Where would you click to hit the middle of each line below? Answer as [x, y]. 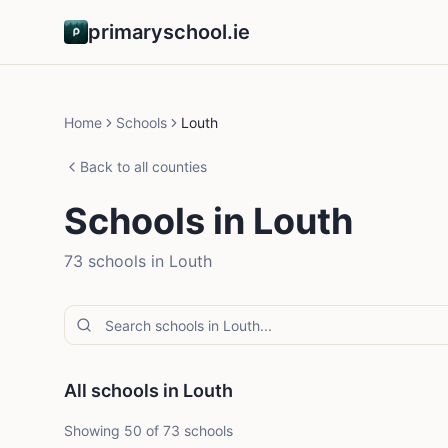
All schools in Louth [148, 390]
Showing [94, 430]
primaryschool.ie [169, 32]
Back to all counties [143, 166]
